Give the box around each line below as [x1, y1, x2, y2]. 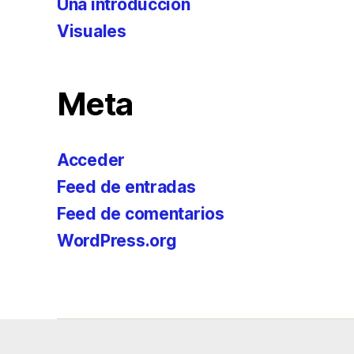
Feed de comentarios [57, 204, 224, 224]
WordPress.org [57, 231, 177, 250]
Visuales [57, 21, 126, 41]
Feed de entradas [57, 177, 196, 197]
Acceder [57, 150, 126, 170]
